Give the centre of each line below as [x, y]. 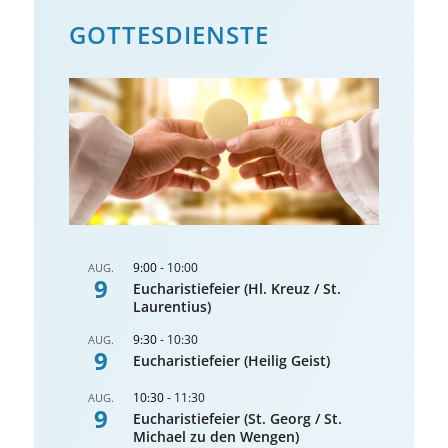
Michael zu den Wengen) [215, 436]
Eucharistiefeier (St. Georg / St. [237, 418]
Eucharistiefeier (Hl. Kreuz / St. [236, 288]
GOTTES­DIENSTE [168, 34]
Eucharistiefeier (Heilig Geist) [231, 360]
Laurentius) [171, 306]
